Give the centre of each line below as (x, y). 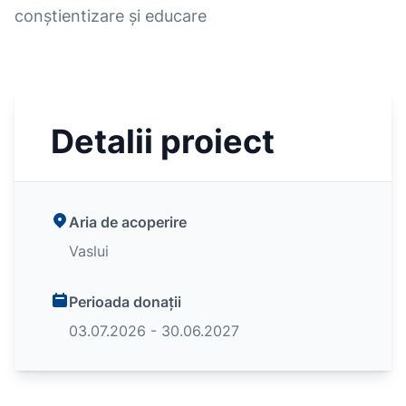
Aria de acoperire (128, 222)
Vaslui (89, 251)
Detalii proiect (163, 141)
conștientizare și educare (111, 16)
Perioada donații (125, 302)
